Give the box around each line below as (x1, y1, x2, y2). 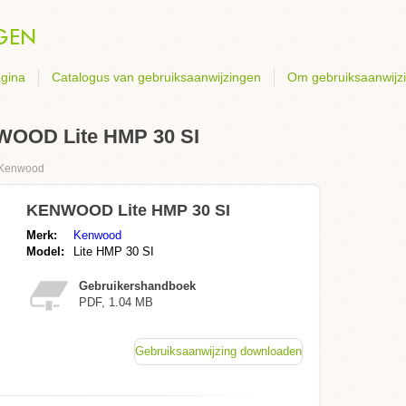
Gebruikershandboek (79, 279, 196, 293)
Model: (26, 245, 64, 258)
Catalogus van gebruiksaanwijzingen (52, 70, 261, 84)
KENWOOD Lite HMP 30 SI (26, 201, 230, 219)
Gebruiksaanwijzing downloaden (135, 344, 302, 358)
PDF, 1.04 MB (79, 295, 153, 309)
